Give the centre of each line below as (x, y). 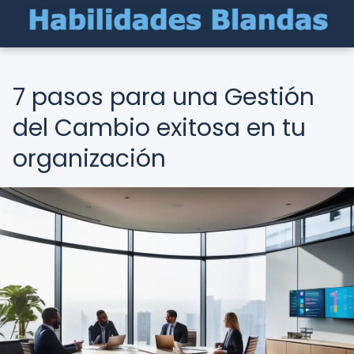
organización (89, 159)
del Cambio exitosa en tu (159, 128)
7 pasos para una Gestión (164, 97)
